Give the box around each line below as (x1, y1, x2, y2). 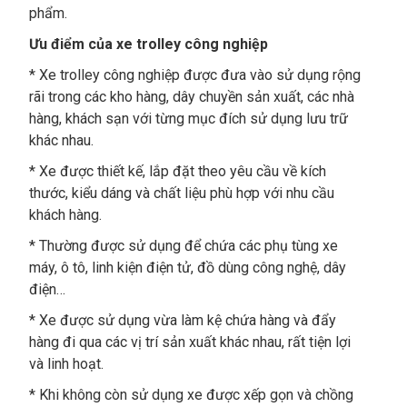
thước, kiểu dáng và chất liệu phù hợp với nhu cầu (28, 184, 334, 202)
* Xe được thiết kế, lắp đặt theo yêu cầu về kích (28, 163, 326, 180)
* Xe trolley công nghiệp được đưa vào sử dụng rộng (28, 66, 361, 84)
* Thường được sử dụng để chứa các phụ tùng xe (28, 237, 338, 254)
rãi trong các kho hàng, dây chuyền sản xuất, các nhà (28, 88, 354, 105)
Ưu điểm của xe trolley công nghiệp (28, 35, 268, 53)
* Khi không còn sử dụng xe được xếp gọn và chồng (28, 386, 353, 403)
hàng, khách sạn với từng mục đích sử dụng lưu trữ (28, 110, 348, 127)
